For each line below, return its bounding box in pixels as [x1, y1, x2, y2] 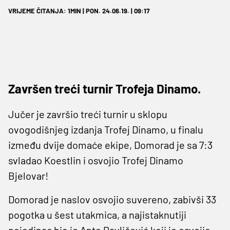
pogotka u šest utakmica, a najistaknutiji [8, 208, 186, 221]
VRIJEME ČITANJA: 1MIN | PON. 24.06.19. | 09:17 [8, 6, 149, 15]
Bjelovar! [8, 169, 48, 182]
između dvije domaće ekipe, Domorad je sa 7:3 [8, 138, 213, 151]
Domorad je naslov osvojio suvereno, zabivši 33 [8, 193, 216, 205]
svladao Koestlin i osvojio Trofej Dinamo [8, 154, 183, 166]
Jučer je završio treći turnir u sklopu [8, 107, 167, 120]
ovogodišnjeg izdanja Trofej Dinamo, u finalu [8, 123, 203, 136]
